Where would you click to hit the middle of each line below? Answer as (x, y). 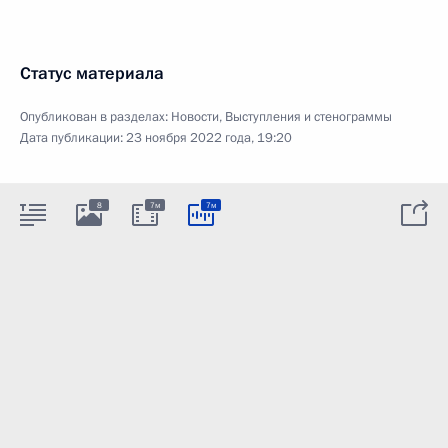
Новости (195, 117)
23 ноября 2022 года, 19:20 (209, 138)
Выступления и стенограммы (308, 117)
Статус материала (92, 73)
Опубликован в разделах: (95, 117)
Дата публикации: (73, 138)
